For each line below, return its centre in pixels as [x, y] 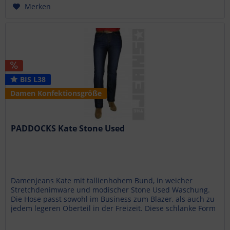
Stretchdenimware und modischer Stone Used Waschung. [111, 190]
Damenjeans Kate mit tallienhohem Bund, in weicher [102, 181]
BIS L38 [32, 80]
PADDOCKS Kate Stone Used [68, 129]
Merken [38, 6]
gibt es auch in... [40, 218]
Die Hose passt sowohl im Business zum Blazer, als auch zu [113, 199]
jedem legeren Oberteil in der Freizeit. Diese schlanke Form [113, 208]
